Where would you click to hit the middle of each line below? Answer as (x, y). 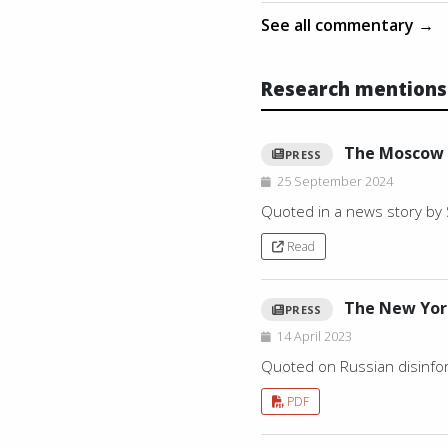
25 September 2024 (335, 181)
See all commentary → (348, 24)
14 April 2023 (315, 337)
